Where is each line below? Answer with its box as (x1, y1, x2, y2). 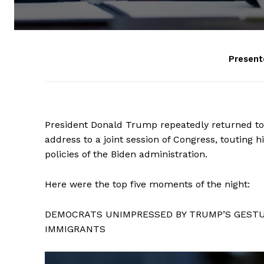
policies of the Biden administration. (45, 148, 207, 160)
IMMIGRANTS (45, 223, 108, 235)
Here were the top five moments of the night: (45, 179, 250, 190)
